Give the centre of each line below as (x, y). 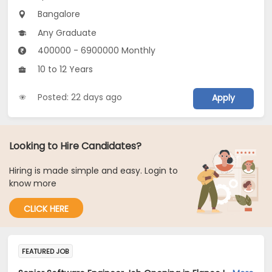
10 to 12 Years (64, 70)
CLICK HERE (46, 209)
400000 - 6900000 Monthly (96, 51)
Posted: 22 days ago (80, 97)
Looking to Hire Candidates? (75, 146)
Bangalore (58, 14)
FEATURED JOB (46, 252)
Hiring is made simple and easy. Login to (93, 171)
